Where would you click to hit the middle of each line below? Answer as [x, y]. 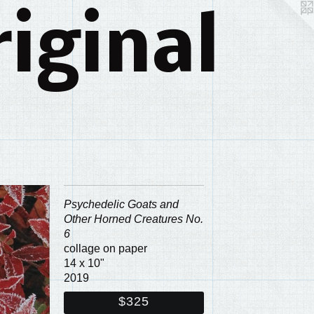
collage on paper [106, 248]
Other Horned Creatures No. [134, 219]
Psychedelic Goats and [122, 204]
